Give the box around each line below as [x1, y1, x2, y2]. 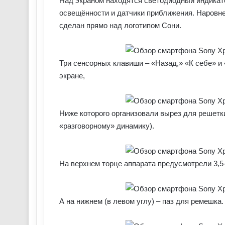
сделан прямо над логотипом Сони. [59, 21, 181, 30]
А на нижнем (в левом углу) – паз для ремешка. [59, 197, 223, 206]
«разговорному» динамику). [59, 122, 154, 131]
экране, [59, 71, 85, 80]
